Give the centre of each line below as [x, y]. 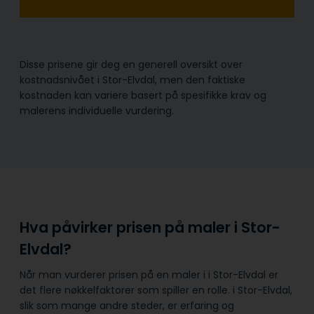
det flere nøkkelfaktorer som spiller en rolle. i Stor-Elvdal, [156, 291]
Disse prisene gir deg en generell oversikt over [131, 64]
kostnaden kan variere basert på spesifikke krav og [143, 95]
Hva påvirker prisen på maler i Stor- [150, 227]
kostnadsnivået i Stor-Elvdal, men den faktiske [132, 80]
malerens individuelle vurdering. [97, 110]
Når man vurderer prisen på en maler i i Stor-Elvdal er [149, 275]
